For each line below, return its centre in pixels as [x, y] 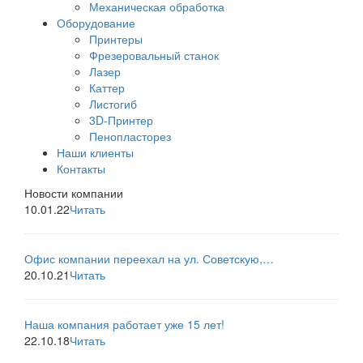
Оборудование [96, 23]
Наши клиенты [95, 153]
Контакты [81, 169]
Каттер [107, 88]
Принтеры [116, 39]
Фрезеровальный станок [154, 56]
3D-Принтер [121, 120]
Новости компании [74, 193]
